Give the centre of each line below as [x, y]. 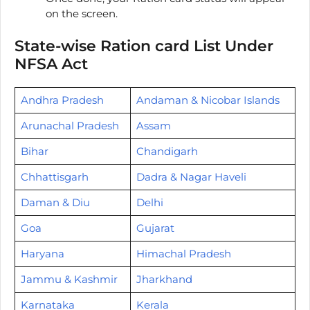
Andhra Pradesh [62, 100]
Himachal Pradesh [183, 253]
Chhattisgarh [54, 176]
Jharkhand [164, 279]
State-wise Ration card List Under [144, 46]
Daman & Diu [55, 202]
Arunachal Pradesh [70, 125]
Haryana [42, 253]
